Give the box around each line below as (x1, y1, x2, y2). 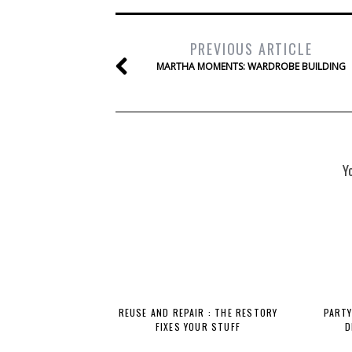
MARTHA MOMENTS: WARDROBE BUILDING (156, 60, 346, 73)
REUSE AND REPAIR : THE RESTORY (118, 306, 278, 319)
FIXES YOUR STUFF (155, 320, 241, 333)
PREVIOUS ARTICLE (189, 38, 313, 59)
